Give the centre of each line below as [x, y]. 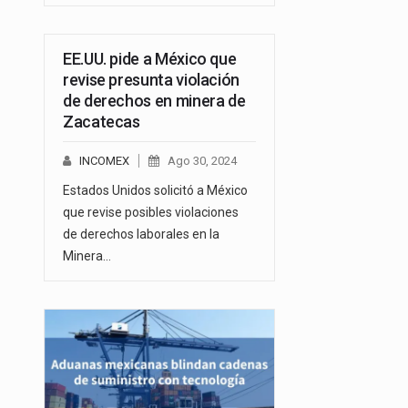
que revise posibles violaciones [151, 212]
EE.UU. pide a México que [150, 58]
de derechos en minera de [154, 100]
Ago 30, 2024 [202, 160]
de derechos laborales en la [141, 234]
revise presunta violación [151, 79]
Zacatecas [102, 121]
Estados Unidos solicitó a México [155, 190]
